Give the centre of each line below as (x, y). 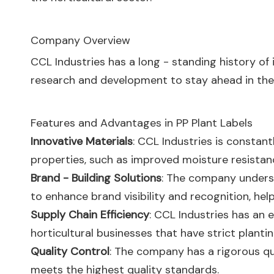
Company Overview (80, 40)
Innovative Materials (82, 141)
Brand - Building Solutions (96, 178)
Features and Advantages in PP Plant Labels (142, 123)
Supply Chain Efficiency (90, 215)
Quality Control (70, 251)
